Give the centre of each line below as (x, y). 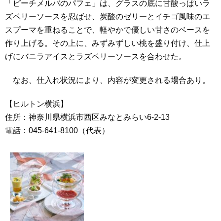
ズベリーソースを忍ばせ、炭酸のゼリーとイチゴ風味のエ (108, 17)
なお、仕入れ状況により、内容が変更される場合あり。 (108, 80)
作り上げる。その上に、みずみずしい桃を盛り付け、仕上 (108, 43)
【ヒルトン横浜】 (37, 104)
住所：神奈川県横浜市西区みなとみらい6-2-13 (87, 117)
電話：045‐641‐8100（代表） (57, 131)
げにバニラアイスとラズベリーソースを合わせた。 (96, 57)
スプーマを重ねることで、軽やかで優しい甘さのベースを (108, 30)
